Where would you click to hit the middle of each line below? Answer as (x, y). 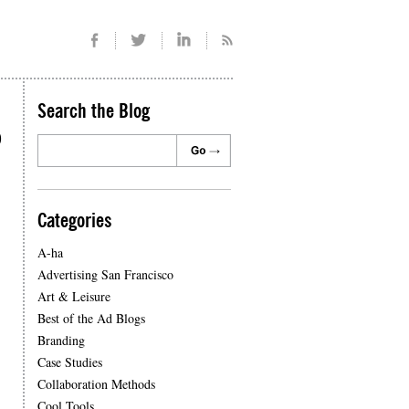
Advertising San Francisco (105, 274)
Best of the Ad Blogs (91, 318)
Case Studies (70, 362)
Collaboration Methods (96, 384)
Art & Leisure (74, 296)
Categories (74, 221)
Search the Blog (94, 111)
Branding (61, 340)
